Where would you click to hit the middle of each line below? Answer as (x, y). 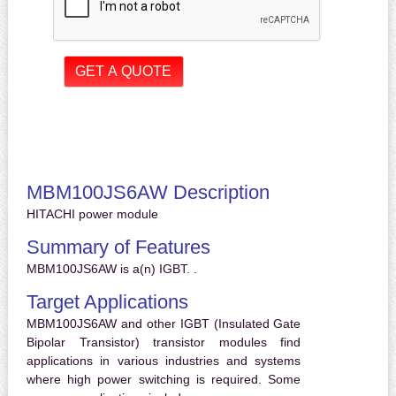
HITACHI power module (92, 214)
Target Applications (107, 302)
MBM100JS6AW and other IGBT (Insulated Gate (164, 324)
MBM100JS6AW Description (148, 193)
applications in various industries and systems (164, 361)
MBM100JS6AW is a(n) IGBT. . (111, 269)
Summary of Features (118, 247)
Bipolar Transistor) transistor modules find (164, 343)
